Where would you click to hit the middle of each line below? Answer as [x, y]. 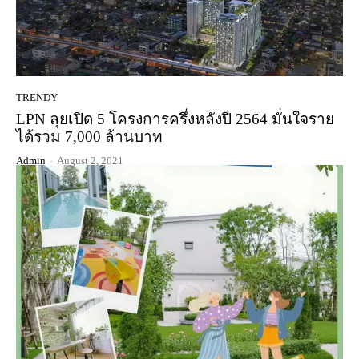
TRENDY [37, 97]
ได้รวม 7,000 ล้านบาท [89, 136]
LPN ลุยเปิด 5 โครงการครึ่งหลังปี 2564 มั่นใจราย [175, 119]
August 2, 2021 [90, 160]
